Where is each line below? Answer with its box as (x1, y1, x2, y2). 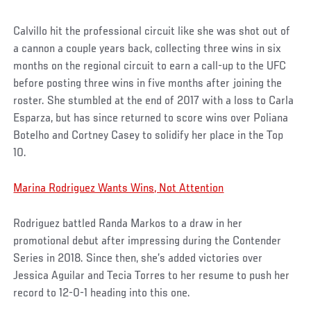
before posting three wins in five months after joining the (13, 78, 283, 91)
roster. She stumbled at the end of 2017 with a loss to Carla (13, 95, 294, 108)
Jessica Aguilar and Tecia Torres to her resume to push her (13, 270, 290, 283)
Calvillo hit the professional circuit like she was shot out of (13, 26, 291, 39)
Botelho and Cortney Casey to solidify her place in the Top (13, 130, 284, 143)
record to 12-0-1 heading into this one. (13, 287, 191, 301)
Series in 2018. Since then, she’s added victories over (13, 253, 263, 266)
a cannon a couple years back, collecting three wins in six (13, 43, 282, 56)
